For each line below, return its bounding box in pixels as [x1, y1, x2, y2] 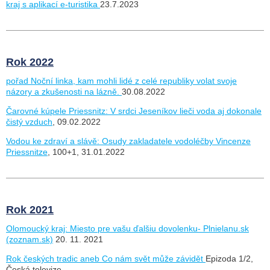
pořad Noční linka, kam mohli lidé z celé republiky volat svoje [6, 75, 237, 86]
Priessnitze [6, 146, 48, 157]
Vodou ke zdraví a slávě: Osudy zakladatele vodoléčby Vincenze [6, 136, 251, 146]
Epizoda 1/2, [206, 253, 253, 263]
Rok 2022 [6, 55, 54, 68]
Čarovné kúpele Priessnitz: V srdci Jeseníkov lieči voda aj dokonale [6, 105, 262, 116]
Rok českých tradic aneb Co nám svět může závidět [6, 253, 206, 263]
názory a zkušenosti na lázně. [6, 86, 122, 96]
